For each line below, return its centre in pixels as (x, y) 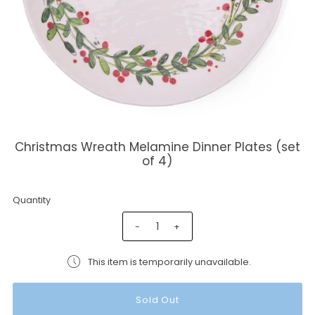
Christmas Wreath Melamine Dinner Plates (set (157, 147)
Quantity (31, 200)
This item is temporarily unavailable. (170, 262)
